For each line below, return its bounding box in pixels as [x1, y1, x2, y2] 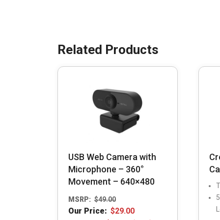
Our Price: [68, 206, 107, 216]
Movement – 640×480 [68, 176, 155, 187]
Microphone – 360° [68, 164, 144, 175]
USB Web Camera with [68, 152, 156, 163]
